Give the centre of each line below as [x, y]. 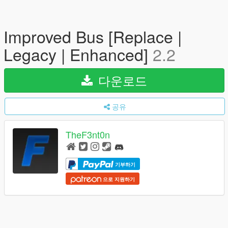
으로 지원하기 [118, 179]
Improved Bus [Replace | [93, 36]
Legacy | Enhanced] [78, 54]
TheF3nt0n [88, 135]
